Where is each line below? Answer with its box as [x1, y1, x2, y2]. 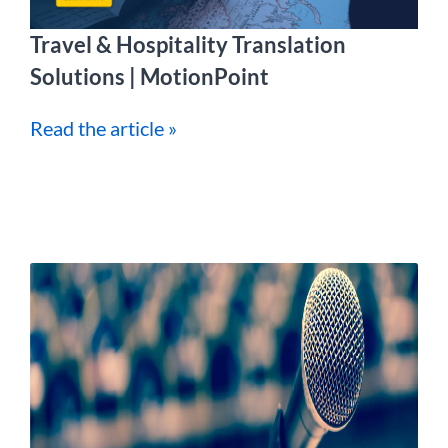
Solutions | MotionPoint [30, 63, 269, 90]
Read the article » [30, 116, 177, 140]
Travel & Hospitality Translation [30, 31, 346, 58]
